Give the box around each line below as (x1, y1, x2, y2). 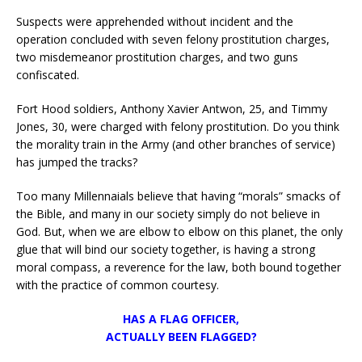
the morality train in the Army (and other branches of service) (16, 136, 335, 152)
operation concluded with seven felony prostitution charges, (16, 31, 330, 47)
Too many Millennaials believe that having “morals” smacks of (16, 187, 340, 204)
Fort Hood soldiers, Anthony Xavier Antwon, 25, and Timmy (16, 100, 327, 116)
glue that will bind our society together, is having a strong (16, 241, 315, 257)
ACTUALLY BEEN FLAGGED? (105, 328, 257, 344)
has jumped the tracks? (16, 154, 137, 170)
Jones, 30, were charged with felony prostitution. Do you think (16, 118, 339, 134)
